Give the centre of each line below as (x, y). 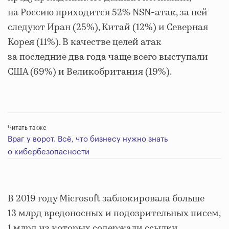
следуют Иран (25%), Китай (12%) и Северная (108, 28)
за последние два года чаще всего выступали (108, 57)
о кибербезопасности (49, 152)
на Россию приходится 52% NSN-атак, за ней (108, 13)
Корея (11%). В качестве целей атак (85, 42)
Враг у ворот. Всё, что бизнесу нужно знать (88, 139)
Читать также (27, 128)
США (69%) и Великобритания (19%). (90, 72)
